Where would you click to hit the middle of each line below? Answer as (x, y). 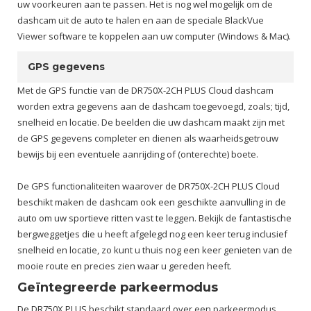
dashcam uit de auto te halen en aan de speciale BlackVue (141, 20)
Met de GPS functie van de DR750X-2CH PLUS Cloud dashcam (145, 90)
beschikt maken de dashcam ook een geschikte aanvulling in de (152, 202)
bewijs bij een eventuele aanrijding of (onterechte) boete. (138, 154)
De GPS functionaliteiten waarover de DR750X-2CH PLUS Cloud (149, 186)
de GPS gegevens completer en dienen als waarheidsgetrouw (148, 138)
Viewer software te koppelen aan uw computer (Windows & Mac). (154, 36)
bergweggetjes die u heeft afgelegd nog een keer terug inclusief (152, 234)
